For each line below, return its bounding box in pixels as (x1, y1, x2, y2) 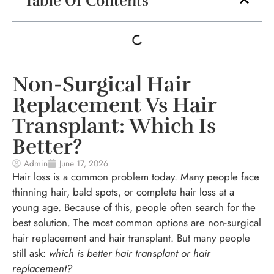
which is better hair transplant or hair (49, 246, 210, 261)
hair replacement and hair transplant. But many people (12, 231, 250, 246)
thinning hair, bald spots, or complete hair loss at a (12, 185, 234, 200)
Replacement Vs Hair (12, 92, 216, 119)
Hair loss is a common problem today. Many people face (12, 169, 259, 185)
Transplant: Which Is (12, 113, 216, 139)
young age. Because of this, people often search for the (12, 200, 256, 215)
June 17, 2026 (59, 157, 108, 170)
